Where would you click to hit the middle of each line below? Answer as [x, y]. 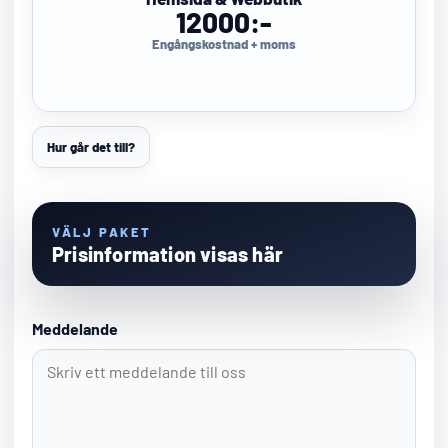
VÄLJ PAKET [102, 232]
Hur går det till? [91, 147]
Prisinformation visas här [167, 254]
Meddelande [75, 328]
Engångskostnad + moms [224, 44]
